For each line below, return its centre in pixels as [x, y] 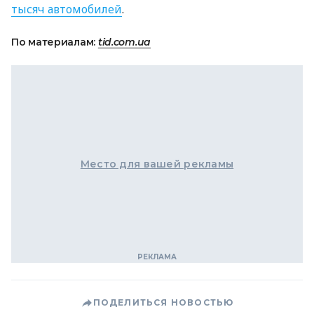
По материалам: [55, 42]
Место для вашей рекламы [157, 164]
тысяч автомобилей [67, 9]
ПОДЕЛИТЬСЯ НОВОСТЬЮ [163, 302]
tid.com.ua [124, 42]
